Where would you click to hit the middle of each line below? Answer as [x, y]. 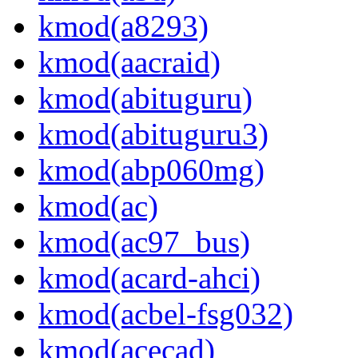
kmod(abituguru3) [153, 134]
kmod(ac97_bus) [144, 242]
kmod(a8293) [123, 26]
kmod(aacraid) [129, 62]
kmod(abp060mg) [151, 170]
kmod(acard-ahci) [149, 278]
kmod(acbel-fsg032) [166, 314]
